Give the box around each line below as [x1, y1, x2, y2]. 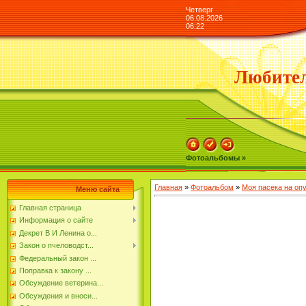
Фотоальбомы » [186, 154, 246, 162]
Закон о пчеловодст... [19, 241, 94, 250]
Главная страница [19, 204, 81, 212]
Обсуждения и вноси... [19, 291, 98, 300]
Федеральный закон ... [19, 253, 96, 262]
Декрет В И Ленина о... [19, 228, 97, 237]
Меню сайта [76, 185, 120, 193]
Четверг [186, 5, 213, 14]
